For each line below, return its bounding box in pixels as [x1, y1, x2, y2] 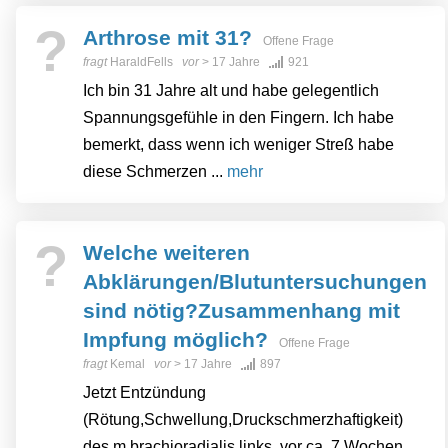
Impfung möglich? [83, 328, 268, 352]
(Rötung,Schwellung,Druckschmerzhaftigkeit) [83, 411, 403, 429]
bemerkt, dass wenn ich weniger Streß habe [83, 136, 394, 154]
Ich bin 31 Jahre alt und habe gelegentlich [83, 82, 379, 100]
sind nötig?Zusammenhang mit [83, 299, 400, 323]
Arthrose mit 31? [83, 26, 252, 50]
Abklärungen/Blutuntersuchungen [83, 270, 427, 294]
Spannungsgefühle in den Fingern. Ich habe [83, 109, 394, 127]
